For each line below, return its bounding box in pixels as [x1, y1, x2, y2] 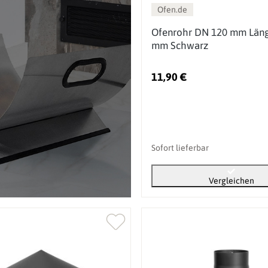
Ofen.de [157, 4, 188, 14]
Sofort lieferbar [151, 142, 209, 153]
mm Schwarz [151, 39, 209, 51]
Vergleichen [208, 175, 254, 185]
